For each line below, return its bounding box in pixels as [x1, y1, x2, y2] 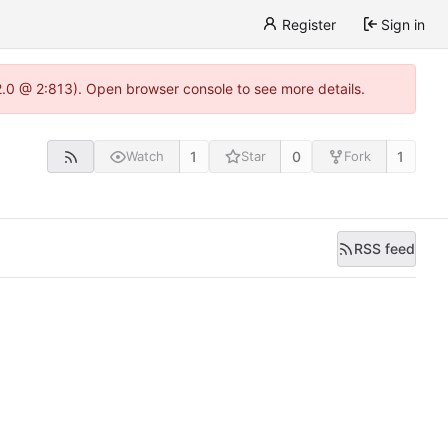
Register [281, 15, 336, 33]
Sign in [381, 15, 425, 33]
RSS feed [354, 240, 415, 258]
